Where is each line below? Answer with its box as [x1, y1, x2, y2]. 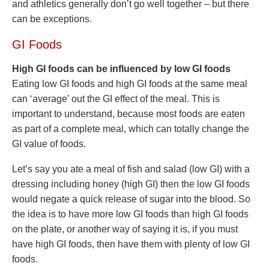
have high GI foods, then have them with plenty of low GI [12, 239, 250, 249]
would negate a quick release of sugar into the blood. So [12, 194, 250, 204]
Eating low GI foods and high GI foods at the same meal [12, 79, 247, 89]
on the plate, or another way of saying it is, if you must [12, 224, 238, 234]
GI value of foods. [12, 139, 86, 149]
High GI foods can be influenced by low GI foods [12, 64, 231, 74]
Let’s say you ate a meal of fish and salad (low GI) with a [12, 164, 250, 174]
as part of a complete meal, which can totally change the [12, 124, 249, 134]
